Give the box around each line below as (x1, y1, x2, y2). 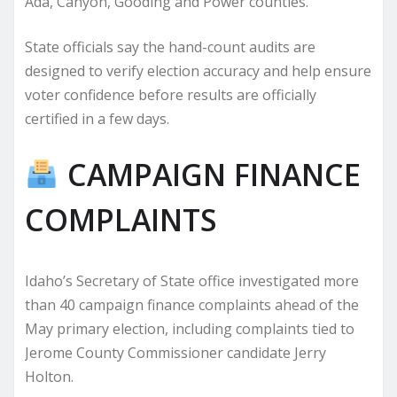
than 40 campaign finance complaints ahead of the (25, 294, 359, 315)
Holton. (25, 366, 74, 386)
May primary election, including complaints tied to (25, 318, 354, 339)
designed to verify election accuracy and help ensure (25, 60, 371, 81)
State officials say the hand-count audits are (25, 36, 315, 57)
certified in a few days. (25, 108, 169, 128)
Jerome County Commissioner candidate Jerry (25, 342, 326, 362)
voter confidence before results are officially (25, 84, 316, 105)
